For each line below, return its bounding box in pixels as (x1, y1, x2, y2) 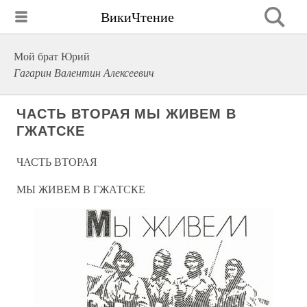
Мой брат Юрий (14, 49, 90, 63)
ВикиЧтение (101, 7, 174, 26)
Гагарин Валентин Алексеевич (14, 65, 154, 79)
